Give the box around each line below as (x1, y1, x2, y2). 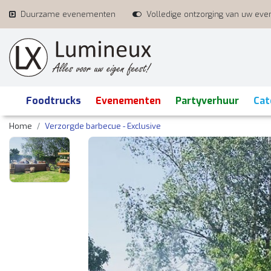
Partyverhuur (175, 94, 239, 107)
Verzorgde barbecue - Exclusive (45, 121, 161, 131)
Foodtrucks (26, 94, 81, 107)
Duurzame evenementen (21, 9, 116, 19)
